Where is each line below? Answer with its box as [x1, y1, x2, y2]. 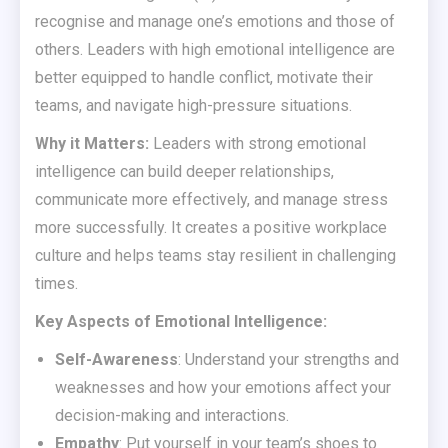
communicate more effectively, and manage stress [35, 190, 388, 210]
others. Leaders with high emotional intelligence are [35, 40, 395, 60]
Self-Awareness [55, 350, 178, 370]
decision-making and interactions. [55, 406, 289, 426]
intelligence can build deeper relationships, [35, 162, 334, 182]
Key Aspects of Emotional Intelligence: [35, 312, 327, 332]
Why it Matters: [35, 134, 149, 154]
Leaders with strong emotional [149, 134, 366, 154]
